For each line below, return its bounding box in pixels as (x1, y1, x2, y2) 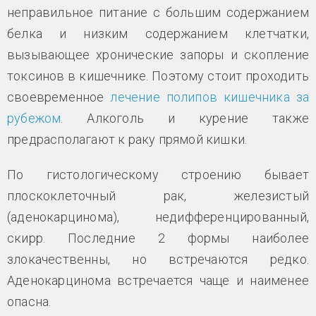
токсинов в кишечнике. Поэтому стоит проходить (7, 68, 309, 83)
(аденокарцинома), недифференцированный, (7, 209, 309, 224)
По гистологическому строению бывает (7, 166, 309, 182)
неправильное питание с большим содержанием (7, 4, 309, 20)
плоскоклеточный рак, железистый (7, 188, 309, 203)
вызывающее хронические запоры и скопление (7, 47, 309, 62)
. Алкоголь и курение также (61, 110, 309, 126)
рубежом (7, 110, 61, 126)
